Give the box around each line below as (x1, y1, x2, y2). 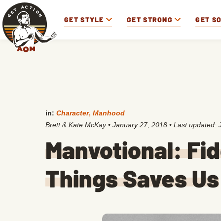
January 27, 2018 (112, 121, 167, 129)
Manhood (93, 109, 125, 117)
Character (56, 109, 89, 117)
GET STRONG (127, 15, 173, 24)
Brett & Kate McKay (45, 121, 106, 129)
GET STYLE (64, 15, 104, 24)
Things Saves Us (45, 164, 219, 192)
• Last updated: (167, 121, 219, 129)
